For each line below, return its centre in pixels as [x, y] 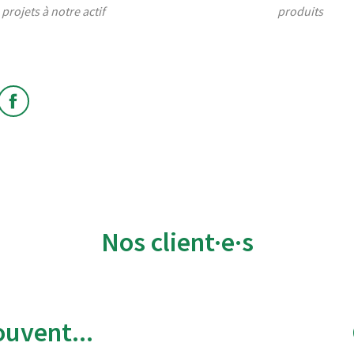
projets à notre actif [54, 11]
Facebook [51, 110]
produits [301, 11]
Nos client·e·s [177, 242]
